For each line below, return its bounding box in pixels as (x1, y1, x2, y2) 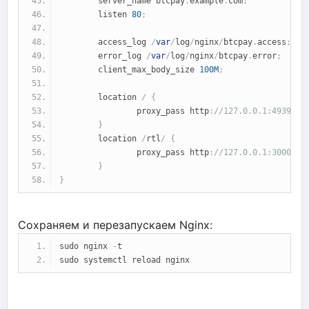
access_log (59, 37, 151, 47)
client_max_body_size (59, 64, 199, 74)
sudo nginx (59, 241, 112, 251)
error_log (59, 50, 146, 61)
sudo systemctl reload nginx (59, 255, 190, 265)
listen (59, 9, 132, 19)
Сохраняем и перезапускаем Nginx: (18, 217, 212, 232)
